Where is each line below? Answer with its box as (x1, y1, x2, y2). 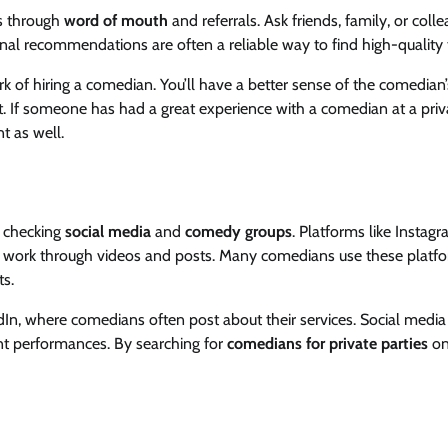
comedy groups (185, 222, 292, 242)
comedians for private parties (227, 334, 428, 354)
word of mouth (64, 10, 168, 30)
